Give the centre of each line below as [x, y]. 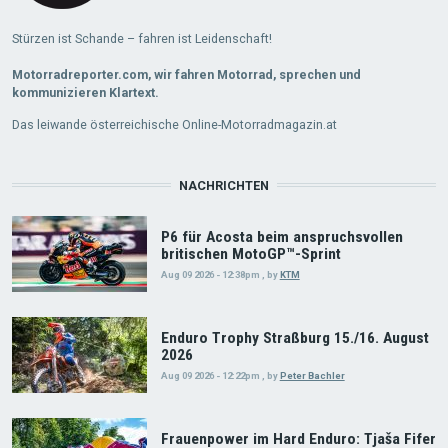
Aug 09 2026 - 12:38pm [210, 275]
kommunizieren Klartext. [85, 93]
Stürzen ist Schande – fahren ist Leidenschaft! [141, 39]
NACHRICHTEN [224, 186]
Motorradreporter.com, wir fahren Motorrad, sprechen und [186, 75]
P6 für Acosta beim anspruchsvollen [281, 237]
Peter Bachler [312, 376]
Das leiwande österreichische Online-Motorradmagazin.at [174, 125]
